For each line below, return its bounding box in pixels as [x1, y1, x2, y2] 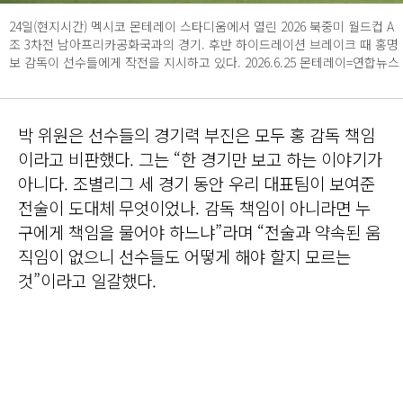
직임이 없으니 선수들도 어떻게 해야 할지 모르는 [18, 244, 351, 269]
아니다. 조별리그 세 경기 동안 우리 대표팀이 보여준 [18, 171, 375, 196]
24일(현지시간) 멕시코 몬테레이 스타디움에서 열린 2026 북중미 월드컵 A [9, 17, 394, 36]
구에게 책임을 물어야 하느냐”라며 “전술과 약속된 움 [18, 219, 381, 245]
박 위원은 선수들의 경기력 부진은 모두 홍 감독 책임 [18, 122, 375, 148]
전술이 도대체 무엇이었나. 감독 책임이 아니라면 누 [18, 195, 371, 220]
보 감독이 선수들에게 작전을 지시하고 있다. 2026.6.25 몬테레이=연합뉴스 [9, 53, 399, 72]
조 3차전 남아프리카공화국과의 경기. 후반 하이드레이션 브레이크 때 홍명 [9, 35, 399, 54]
